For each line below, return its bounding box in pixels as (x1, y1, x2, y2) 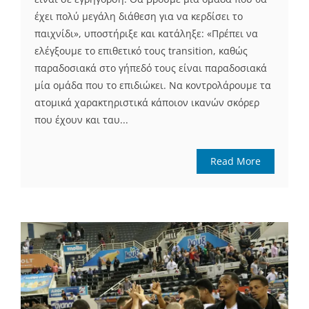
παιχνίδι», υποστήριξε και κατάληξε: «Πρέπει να (34, 27, 258, 41)
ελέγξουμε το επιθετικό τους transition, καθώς (34, 44, 248, 58)
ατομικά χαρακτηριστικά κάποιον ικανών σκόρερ (34, 96, 259, 110)
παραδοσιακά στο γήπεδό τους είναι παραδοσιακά (34, 61, 267, 75)
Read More (210, 154, 261, 168)
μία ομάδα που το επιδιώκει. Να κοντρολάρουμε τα (34, 79, 271, 92)
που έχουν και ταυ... (34, 113, 128, 127)
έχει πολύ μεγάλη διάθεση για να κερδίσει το (34, 10, 243, 23)
